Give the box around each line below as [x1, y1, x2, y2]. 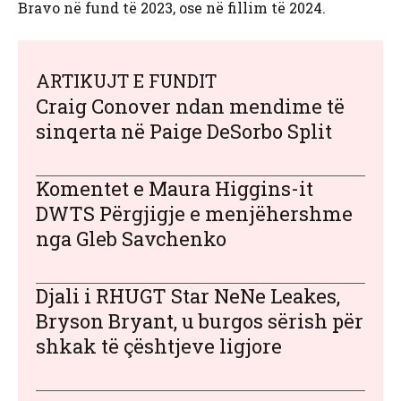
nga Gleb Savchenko [36, 226, 226, 252]
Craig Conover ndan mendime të [36, 93, 345, 120]
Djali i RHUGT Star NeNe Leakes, [36, 283, 340, 310]
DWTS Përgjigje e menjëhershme [36, 200, 353, 227]
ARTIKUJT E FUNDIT [36, 69, 217, 93]
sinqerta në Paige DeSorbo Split [36, 118, 332, 145]
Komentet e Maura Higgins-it [36, 175, 313, 202]
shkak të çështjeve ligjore [36, 333, 282, 360]
